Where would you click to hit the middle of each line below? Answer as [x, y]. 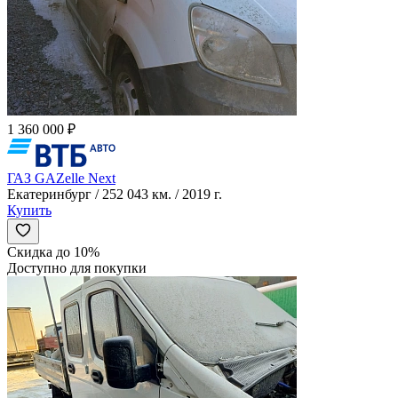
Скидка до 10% [53, 251]
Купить [29, 210]
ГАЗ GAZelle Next [61, 178]
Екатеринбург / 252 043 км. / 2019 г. [115, 194]
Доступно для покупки [77, 267]
